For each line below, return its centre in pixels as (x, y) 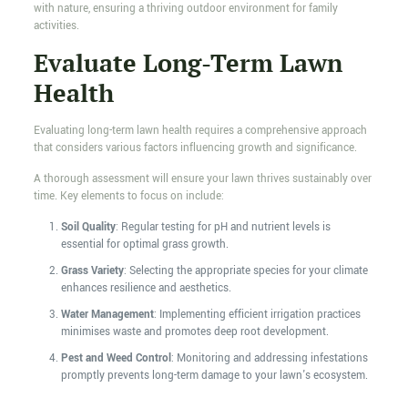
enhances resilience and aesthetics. (146, 289)
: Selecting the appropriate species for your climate (245, 271)
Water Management (107, 315)
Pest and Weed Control (116, 359)
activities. (56, 26)
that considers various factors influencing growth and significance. (195, 148)
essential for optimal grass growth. (144, 245)
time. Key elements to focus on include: (128, 197)
